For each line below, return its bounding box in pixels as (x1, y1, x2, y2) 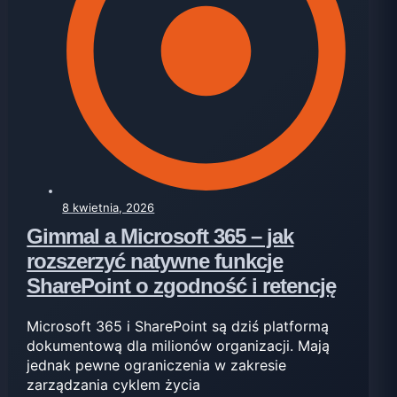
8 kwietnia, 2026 (62, 199, 155, 214)
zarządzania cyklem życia (27, 375, 201, 393)
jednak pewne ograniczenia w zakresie (27, 355, 287, 374)
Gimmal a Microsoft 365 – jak (27, 223, 294, 248)
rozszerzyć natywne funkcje (27, 248, 284, 273)
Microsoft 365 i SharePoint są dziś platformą (27, 316, 330, 335)
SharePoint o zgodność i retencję (27, 273, 337, 298)
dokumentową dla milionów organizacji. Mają (27, 336, 331, 354)
